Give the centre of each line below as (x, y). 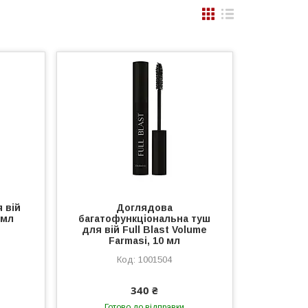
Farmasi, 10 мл (145, 241)
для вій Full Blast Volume (145, 230)
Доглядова (145, 208)
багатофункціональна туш (145, 219)
